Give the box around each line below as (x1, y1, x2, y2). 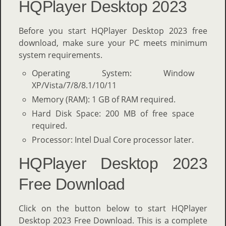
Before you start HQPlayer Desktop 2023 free (19, 25, 207, 37)
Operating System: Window (31, 68, 195, 79)
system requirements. (19, 49, 102, 61)
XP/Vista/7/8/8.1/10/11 (31, 80, 117, 91)
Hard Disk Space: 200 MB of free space (31, 107, 195, 119)
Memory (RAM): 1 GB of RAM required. (31, 93, 176, 105)
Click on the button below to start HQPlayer (19, 202, 207, 214)
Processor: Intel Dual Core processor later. (31, 134, 194, 145)
